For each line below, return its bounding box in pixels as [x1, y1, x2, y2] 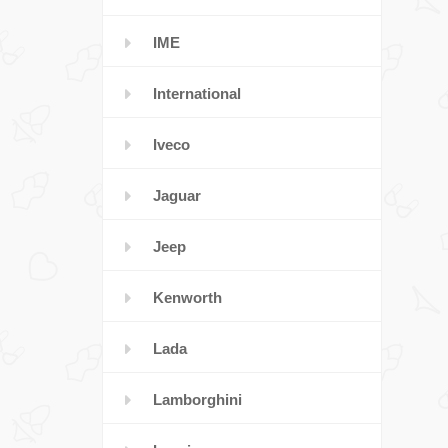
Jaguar [153, 187, 201, 204]
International [153, 85, 241, 102]
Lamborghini [153, 391, 242, 408]
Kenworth [153, 289, 222, 306]
